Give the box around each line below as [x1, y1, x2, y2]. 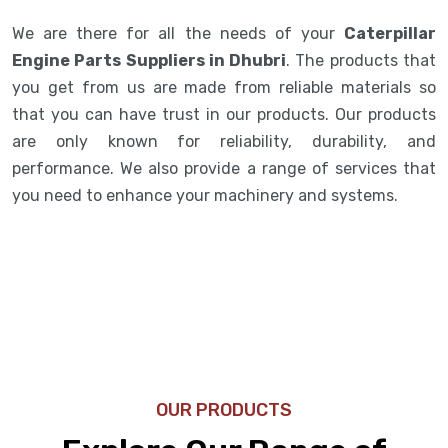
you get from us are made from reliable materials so [12, 77, 436, 97]
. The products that [286, 50, 437, 70]
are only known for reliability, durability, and [12, 131, 436, 151]
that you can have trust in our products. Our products [12, 104, 436, 124]
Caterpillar [344, 23, 436, 43]
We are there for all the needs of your [12, 23, 344, 43]
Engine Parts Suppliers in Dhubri [12, 50, 287, 70]
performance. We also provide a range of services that [12, 158, 436, 178]
